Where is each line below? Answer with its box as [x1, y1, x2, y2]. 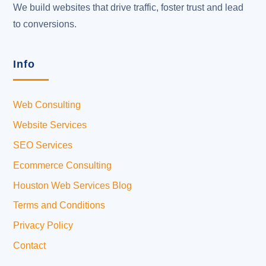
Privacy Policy [13, 220, 74, 231]
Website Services [13, 120, 87, 131]
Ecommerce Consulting [13, 160, 112, 170]
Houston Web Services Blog [13, 180, 132, 191]
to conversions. [13, 19, 77, 30]
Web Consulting [13, 100, 81, 110]
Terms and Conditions [13, 200, 106, 211]
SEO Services [13, 140, 73, 150]
